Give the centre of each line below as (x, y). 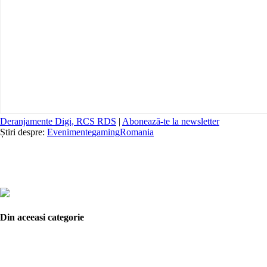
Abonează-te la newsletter (171, 121)
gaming (106, 132)
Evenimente (69, 132)
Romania (137, 132)
